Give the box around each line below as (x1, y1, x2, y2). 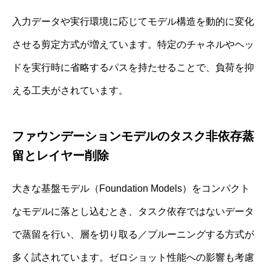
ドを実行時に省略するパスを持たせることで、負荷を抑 (12, 62, 254, 73)
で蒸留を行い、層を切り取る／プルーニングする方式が (12, 229, 254, 240)
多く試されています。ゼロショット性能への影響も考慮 (12, 252, 254, 263)
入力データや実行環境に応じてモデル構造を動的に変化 (12, 16, 254, 27)
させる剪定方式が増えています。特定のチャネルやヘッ (12, 39, 254, 50)
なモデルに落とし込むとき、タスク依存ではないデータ (12, 206, 254, 217)
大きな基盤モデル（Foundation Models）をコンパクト (12, 183, 250, 194)
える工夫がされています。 (12, 85, 128, 96)
